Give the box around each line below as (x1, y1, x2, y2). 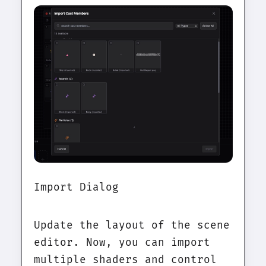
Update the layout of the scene (33, 219, 230, 232)
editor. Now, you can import (33, 236, 210, 249)
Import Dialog (33, 180, 119, 194)
